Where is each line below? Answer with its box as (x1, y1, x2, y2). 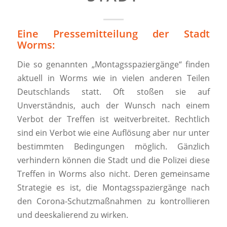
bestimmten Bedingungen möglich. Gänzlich (17, 140, 210, 152)
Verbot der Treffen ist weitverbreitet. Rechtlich (17, 113, 210, 125)
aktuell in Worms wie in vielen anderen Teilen (17, 72, 210, 84)
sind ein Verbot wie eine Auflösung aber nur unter (17, 127, 210, 138)
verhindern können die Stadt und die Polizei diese (17, 154, 210, 166)
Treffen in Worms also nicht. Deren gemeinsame (17, 168, 210, 179)
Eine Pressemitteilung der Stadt (17, 27, 210, 41)
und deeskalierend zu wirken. (17, 209, 128, 220)
